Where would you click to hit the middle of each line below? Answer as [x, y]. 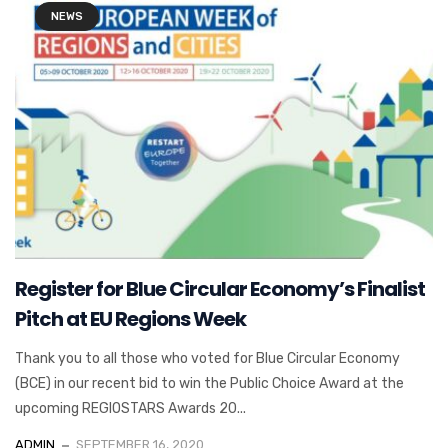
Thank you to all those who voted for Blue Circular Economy [207, 358]
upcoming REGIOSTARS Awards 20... [130, 408]
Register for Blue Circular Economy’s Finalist [220, 288]
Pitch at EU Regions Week [130, 318]
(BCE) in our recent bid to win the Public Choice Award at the [209, 383]
